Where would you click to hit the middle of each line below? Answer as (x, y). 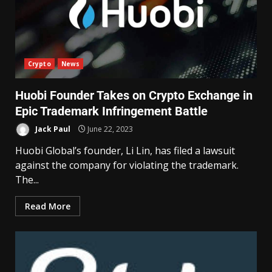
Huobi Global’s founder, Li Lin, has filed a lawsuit (125, 151)
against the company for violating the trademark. (127, 165)
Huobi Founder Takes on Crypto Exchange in (134, 95)
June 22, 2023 (109, 129)
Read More (48, 206)
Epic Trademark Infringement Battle (111, 111)
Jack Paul (52, 129)
